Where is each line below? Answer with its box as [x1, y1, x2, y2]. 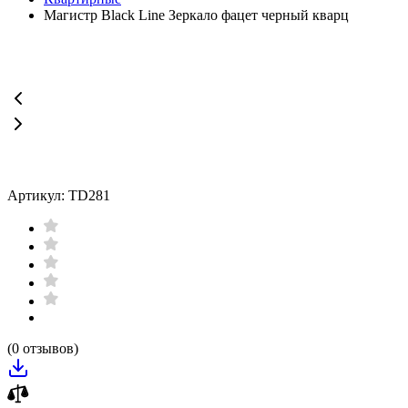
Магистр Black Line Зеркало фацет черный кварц [44, 7, 349, 23]
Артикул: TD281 [7, 188, 110, 203]
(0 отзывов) [7, 341, 78, 356]
